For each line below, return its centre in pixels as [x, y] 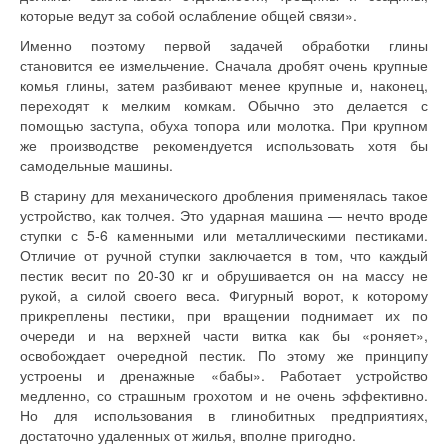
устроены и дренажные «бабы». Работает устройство [224, 375]
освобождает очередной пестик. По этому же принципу [224, 355]
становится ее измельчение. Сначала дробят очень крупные [224, 65]
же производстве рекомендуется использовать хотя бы [224, 145]
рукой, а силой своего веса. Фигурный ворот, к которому [224, 295]
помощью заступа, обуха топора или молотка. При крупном [224, 125]
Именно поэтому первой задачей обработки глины [224, 45]
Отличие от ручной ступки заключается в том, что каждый [224, 255]
